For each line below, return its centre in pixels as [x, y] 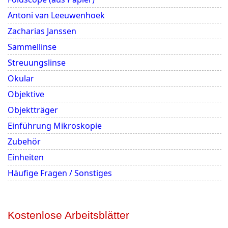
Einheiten [26, 157]
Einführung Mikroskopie [55, 126]
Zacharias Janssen [42, 31]
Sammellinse [32, 47]
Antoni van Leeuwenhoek [56, 15]
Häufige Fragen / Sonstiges [60, 173]
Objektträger [33, 110]
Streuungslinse [37, 63]
